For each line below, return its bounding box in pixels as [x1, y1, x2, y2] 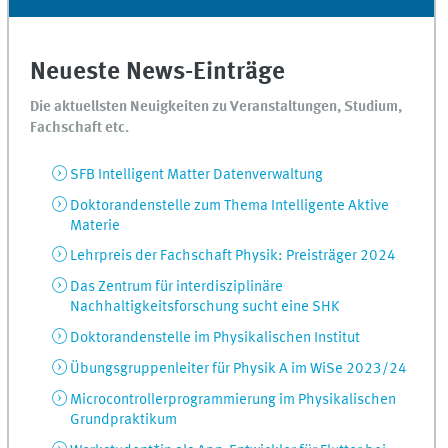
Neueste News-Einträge [30, 60, 286, 86]
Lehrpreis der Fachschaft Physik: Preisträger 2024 [70, 248, 396, 265]
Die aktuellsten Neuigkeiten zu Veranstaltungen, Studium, [30, 98, 403, 115]
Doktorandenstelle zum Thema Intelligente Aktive [70, 197, 389, 214]
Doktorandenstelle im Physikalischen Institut [70, 330, 360, 347]
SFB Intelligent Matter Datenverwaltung [70, 166, 323, 183]
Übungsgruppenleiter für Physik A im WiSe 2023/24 [70, 360, 407, 377]
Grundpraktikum [70, 411, 178, 428]
